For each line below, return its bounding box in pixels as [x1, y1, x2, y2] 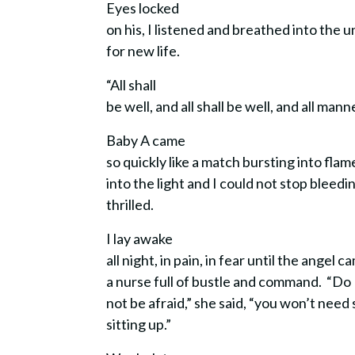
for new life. [106, 42, 185, 59]
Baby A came [106, 132, 186, 149]
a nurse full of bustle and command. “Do [106, 273, 352, 290]
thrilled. [106, 196, 159, 213]
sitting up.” [106, 315, 177, 333]
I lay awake [106, 230, 174, 247]
